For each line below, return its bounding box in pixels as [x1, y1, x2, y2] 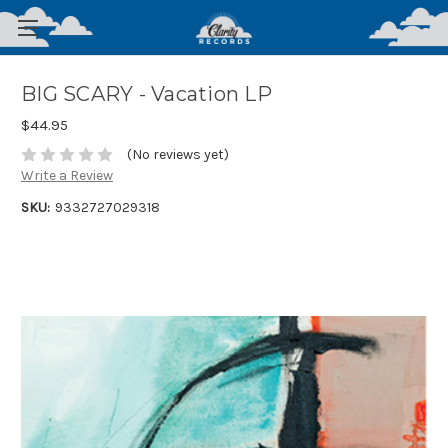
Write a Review [21, 167, 113, 185]
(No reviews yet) [126, 146, 229, 164]
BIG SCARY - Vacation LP [21, 82, 272, 107]
